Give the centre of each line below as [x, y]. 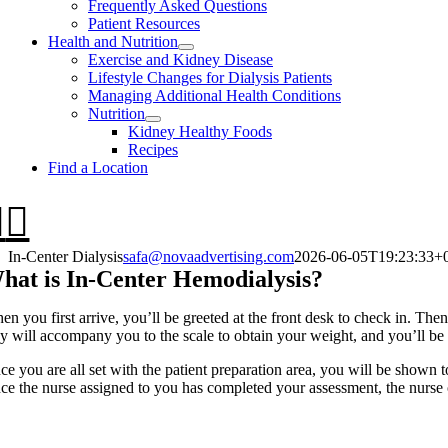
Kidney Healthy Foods [200, 131]
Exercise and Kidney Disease [180, 59]
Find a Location [98, 167]
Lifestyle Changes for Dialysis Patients [210, 77]
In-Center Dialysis [65, 256]
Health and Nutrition [113, 41]
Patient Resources [144, 23]
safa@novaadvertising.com [208, 256]
